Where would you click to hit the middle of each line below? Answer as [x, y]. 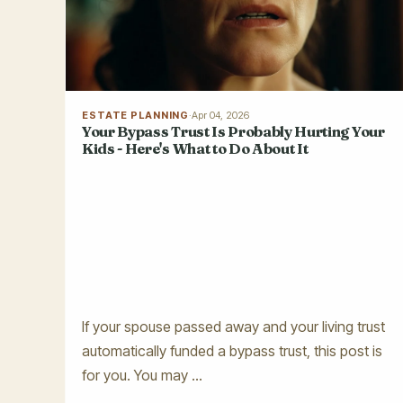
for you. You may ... [142, 375]
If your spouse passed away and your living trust [233, 326]
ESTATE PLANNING [136, 115]
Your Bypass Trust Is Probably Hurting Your [233, 131]
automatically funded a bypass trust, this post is [232, 350]
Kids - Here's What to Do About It [195, 148]
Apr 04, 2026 [221, 115]
